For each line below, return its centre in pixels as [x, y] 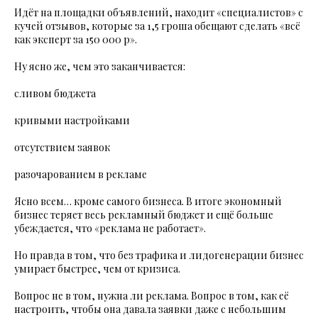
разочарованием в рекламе [81, 174]
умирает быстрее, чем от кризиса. [97, 269]
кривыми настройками [72, 120]
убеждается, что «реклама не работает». [110, 228]
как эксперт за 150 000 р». [76, 39]
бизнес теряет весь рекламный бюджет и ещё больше [144, 215]
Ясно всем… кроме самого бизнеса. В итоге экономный [148, 201]
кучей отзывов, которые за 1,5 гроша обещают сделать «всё [157, 26]
